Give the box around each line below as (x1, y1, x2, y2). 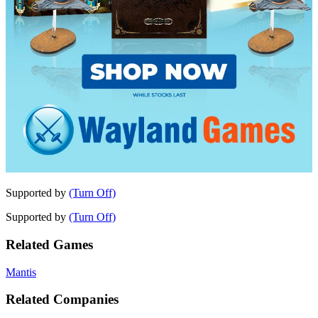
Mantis (6, 265, 36, 278)
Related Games (6, 236, 93, 252)
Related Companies (6, 292, 119, 307)
